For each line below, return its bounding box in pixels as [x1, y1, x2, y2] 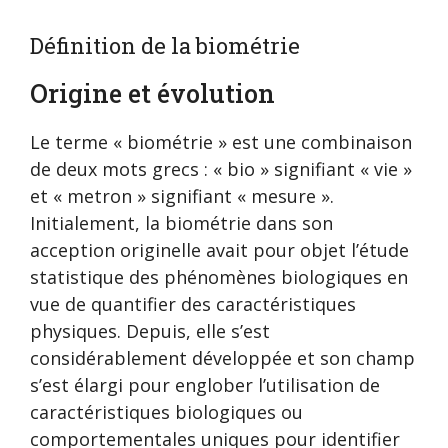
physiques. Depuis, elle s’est [30, 319, 270, 344]
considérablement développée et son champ [30, 346, 415, 371]
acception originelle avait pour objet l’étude [30, 238, 409, 263]
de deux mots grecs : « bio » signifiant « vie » [30, 157, 412, 182]
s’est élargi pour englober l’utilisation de [30, 373, 380, 398]
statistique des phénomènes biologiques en [30, 265, 408, 290]
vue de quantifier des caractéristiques [30, 292, 356, 317]
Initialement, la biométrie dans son [30, 211, 333, 236]
